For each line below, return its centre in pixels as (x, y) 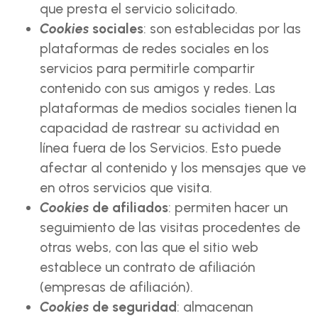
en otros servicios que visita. (126, 188)
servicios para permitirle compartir (147, 68)
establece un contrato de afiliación (147, 267)
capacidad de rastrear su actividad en (159, 128)
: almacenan (215, 307)
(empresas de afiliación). (116, 287)
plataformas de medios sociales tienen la (168, 108)
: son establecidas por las (222, 29)
